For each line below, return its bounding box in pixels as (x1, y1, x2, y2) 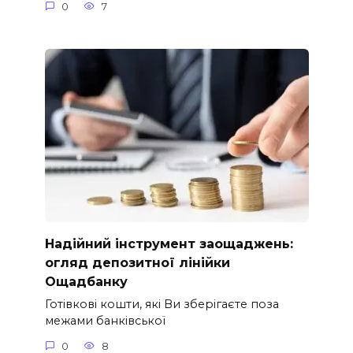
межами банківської (44, 314, 165, 328)
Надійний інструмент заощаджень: (44, 236, 293, 251)
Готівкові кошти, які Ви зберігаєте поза (44, 297, 279, 311)
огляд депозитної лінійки (44, 255, 230, 270)
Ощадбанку (44, 273, 128, 289)
